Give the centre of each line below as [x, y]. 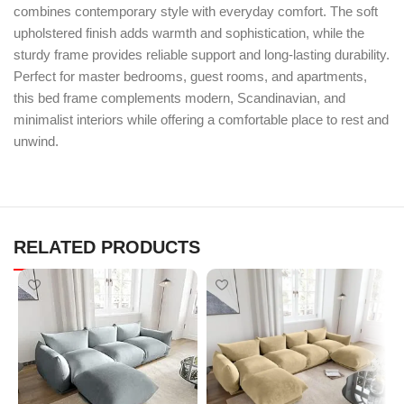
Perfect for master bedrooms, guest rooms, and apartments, [190, 77]
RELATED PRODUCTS [107, 248]
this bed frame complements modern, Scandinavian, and [179, 98]
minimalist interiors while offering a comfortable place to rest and [201, 120]
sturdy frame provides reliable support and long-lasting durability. [202, 55]
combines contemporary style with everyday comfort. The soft [196, 12]
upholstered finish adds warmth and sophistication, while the [189, 33]
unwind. [36, 142]
